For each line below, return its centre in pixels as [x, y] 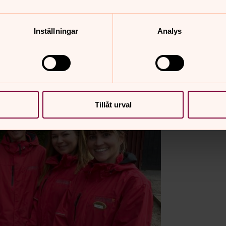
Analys [169, 31]
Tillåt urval [113, 104]
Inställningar [56, 31]
